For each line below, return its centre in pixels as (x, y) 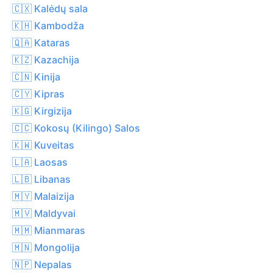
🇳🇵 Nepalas (42, 264)
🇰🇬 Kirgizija (42, 111)
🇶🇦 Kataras (41, 42)
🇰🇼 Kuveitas (43, 145)
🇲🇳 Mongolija (46, 247)
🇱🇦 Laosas (40, 162)
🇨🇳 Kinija (36, 76)
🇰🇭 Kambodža (48, 25)
